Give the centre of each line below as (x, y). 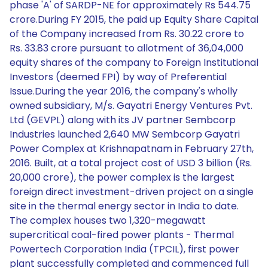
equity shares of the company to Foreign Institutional (134, 63)
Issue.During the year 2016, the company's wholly (124, 91)
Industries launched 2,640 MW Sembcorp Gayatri (125, 134)
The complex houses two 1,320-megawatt (108, 220)
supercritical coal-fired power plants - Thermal (122, 235)
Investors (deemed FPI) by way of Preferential (118, 77)
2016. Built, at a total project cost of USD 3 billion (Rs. (131, 163)
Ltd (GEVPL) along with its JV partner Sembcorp (123, 120)
